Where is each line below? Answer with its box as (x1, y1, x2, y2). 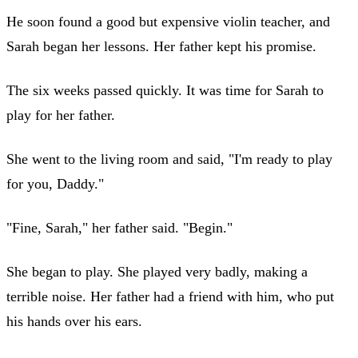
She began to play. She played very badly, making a (6, 263, 308, 280)
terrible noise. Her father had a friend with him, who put (6, 288, 334, 304)
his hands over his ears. (6, 312, 142, 329)
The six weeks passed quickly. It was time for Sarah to (6, 82, 324, 98)
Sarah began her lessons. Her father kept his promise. (6, 38, 316, 54)
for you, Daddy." (6, 175, 104, 192)
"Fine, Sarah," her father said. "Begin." (6, 219, 233, 236)
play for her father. (6, 106, 115, 123)
